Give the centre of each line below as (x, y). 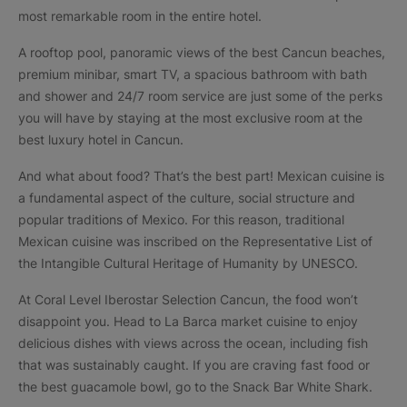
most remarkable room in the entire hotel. (140, 16)
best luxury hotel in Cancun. (101, 139)
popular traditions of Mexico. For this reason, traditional (181, 219)
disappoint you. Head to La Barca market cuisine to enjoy (188, 321)
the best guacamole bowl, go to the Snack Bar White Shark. (195, 387)
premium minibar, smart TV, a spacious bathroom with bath (193, 74)
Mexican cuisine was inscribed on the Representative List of (195, 241)
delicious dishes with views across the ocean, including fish (193, 343)
